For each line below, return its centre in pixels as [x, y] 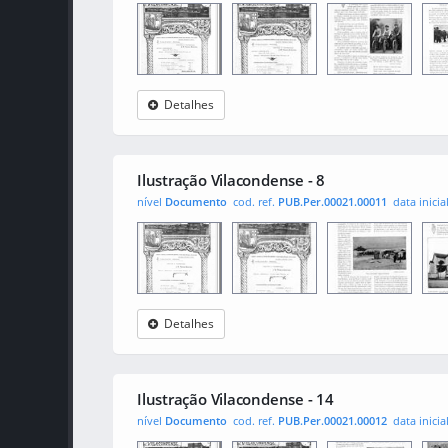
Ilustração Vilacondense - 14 [235, 399]
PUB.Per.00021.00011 [332, 201]
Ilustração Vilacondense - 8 [231, 180]
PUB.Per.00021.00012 [332, 420]
